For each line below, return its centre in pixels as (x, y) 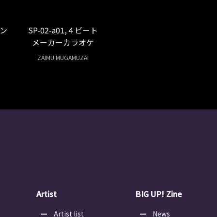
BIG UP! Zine (159, 194)
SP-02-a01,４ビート (63, 30)
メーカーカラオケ (63, 42)
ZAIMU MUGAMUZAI (63, 58)
